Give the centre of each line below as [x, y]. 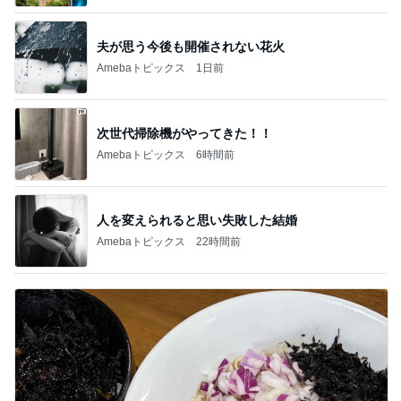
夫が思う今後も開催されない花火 [191, 46]
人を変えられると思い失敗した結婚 [197, 220]
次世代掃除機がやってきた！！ [184, 133]
